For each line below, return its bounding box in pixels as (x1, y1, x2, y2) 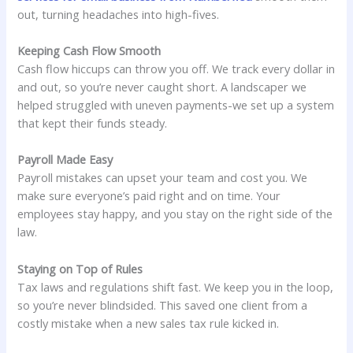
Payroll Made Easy (17, 151, 113, 168)
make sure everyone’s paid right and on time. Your (17, 188, 281, 204)
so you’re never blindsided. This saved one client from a (17, 296, 308, 313)
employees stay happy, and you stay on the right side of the (17, 206, 333, 222)
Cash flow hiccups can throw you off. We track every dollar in (17, 60, 336, 76)
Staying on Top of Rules (17, 260, 143, 277)
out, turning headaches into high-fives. (17, 6, 220, 22)
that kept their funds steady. (17, 114, 168, 131)
